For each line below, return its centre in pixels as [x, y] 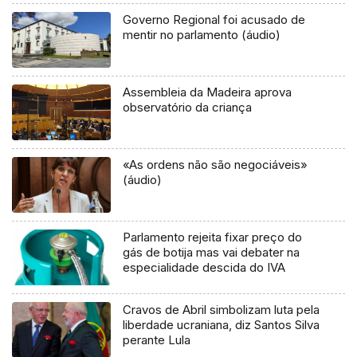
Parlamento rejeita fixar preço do [213, 237]
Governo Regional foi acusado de [214, 19]
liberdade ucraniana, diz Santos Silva [222, 324]
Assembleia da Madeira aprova [208, 92]
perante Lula [157, 339]
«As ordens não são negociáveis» [216, 164]
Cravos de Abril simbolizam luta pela [222, 309]
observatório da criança [188, 107]
